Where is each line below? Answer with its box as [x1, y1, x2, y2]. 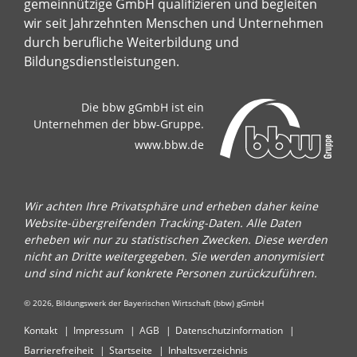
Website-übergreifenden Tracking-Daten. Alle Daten [24, 215, 301, 231]
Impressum [73, 324, 124, 338]
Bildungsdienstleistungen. [24, 53, 179, 71]
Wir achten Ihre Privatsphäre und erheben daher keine [24, 198, 318, 214]
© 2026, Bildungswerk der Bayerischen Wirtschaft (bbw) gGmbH [24, 297, 264, 309]
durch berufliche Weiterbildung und [24, 33, 239, 52]
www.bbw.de [135, 137, 204, 153]
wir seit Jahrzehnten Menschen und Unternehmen [24, 14, 324, 33]
